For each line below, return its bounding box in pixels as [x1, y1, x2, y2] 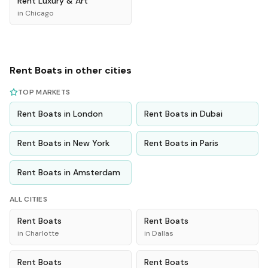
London [73, 108, 103, 119]
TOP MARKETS [18, 87, 71, 97]
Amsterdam [73, 167, 120, 178]
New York [73, 138, 109, 148]
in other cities [62, 64, 132, 77]
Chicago [25, 8, 54, 18]
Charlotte [25, 229, 59, 238]
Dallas [152, 229, 173, 238]
